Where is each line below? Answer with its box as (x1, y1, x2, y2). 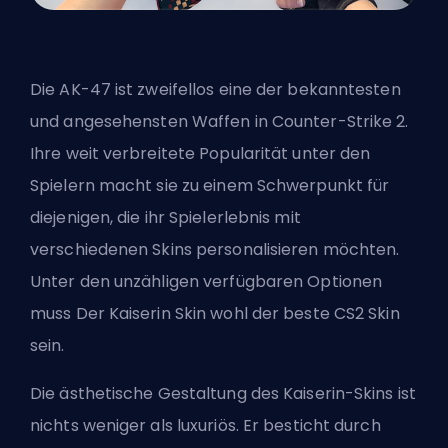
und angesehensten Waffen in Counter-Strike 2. (30, 110, 409, 134)
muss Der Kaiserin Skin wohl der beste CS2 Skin (30, 302, 400, 326)
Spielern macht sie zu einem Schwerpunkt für (30, 174, 390, 198)
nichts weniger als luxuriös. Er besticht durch (30, 414, 381, 438)
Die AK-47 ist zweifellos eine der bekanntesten (30, 78, 401, 102)
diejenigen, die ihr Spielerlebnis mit (30, 206, 301, 230)
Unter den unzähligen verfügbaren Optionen (30, 270, 383, 294)
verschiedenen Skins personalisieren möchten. (30, 238, 400, 262)
